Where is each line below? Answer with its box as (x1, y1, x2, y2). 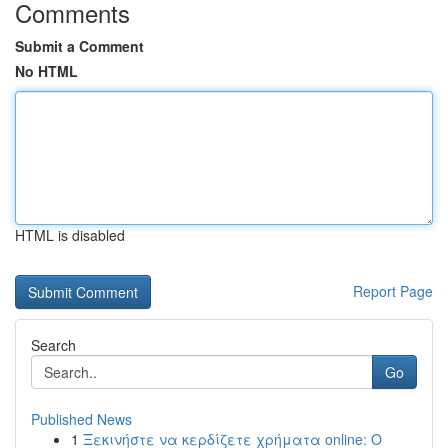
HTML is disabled (15, 225, 125, 245)
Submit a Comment (15, 36, 144, 56)
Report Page (353, 281, 433, 301)
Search (31, 335, 76, 355)
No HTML (15, 61, 78, 81)
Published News (31, 409, 132, 429)
